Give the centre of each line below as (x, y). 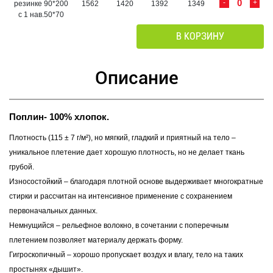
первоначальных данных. (53, 211)
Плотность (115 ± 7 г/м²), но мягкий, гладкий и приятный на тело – (122, 137)
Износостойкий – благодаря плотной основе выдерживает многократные (136, 181)
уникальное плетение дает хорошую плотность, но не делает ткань (127, 152)
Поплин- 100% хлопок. (59, 117)
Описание (136, 78)
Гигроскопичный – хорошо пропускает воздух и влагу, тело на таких (126, 254)
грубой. (22, 167)
